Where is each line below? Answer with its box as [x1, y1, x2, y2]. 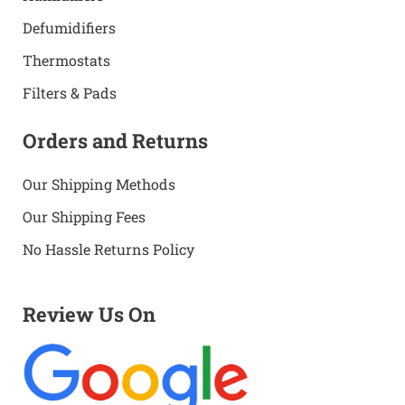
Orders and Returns [23, 127, 208, 155]
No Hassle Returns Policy [23, 240, 194, 259]
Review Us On [23, 301, 155, 328]
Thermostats [23, 51, 110, 71]
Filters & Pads [23, 83, 117, 103]
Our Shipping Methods [23, 174, 175, 194]
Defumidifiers [23, 18, 116, 38]
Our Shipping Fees [23, 207, 146, 227]
